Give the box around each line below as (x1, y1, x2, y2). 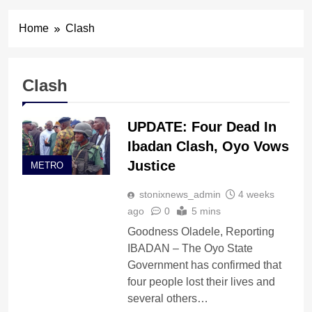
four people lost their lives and (127, 275, 275, 288)
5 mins (191, 205, 221, 217)
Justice (127, 157, 175, 173)
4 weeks (237, 188, 274, 200)
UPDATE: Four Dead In (127, 118, 276, 134)
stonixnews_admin (139, 188, 221, 200)
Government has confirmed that (127, 258, 281, 271)
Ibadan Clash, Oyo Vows (127, 138, 289, 154)
